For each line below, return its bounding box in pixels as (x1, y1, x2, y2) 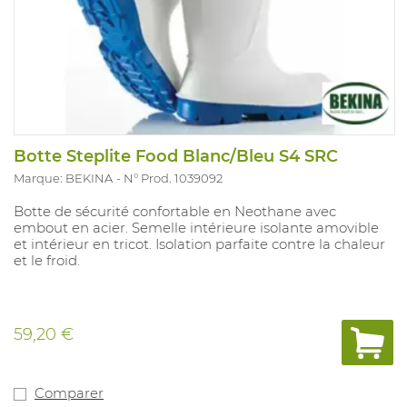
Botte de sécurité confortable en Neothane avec (14, 203, 336, 221)
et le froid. (14, 252, 80, 270)
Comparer (35, 384, 104, 402)
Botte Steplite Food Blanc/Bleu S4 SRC (14, 146, 338, 167)
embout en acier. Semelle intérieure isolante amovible (14, 219, 379, 237)
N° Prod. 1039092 (124, 171, 223, 186)
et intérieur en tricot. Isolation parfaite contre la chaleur (14, 235, 385, 253)
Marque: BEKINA (14, 171, 113, 186)
